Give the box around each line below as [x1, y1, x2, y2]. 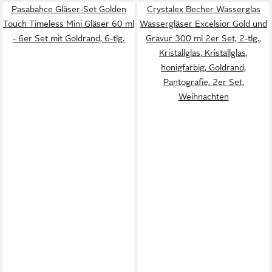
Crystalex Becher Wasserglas [146, 4, 260, 14]
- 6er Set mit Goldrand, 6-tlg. [13, 33, 124, 43]
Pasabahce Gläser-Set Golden [11, 4, 126, 14]
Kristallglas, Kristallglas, [159, 48, 248, 58]
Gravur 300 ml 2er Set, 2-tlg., [146, 33, 261, 43]
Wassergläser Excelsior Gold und [140, 19, 267, 29]
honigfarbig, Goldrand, [161, 63, 246, 72]
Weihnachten [178, 92, 229, 101]
